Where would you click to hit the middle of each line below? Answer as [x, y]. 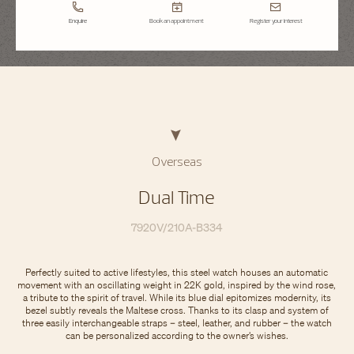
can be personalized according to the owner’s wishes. [177, 335]
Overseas [177, 161]
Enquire [78, 20]
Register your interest [276, 20]
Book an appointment [177, 20]
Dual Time [177, 197]
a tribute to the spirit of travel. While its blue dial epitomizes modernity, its [177, 298]
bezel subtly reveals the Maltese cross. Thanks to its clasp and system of [177, 310]
